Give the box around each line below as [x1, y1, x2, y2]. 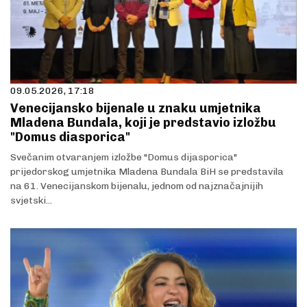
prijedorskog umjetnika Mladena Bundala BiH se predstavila [10, 166, 284, 178]
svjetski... [10, 195, 52, 207]
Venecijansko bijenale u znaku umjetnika [10, 101, 261, 116]
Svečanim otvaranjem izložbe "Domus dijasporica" [10, 151, 237, 164]
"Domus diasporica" [10, 130, 130, 145]
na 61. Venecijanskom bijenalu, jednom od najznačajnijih [10, 180, 263, 193]
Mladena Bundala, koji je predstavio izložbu [10, 115, 276, 131]
